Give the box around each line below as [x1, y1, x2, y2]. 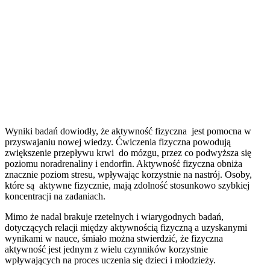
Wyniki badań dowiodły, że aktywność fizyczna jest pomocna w [5, 125, 251, 136]
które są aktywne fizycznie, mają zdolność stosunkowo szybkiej [5, 180, 250, 190]
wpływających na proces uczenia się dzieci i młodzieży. [5, 254, 216, 265]
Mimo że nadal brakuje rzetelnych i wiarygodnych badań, [5, 211, 224, 222]
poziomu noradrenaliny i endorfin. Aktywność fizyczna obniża [5, 158, 242, 169]
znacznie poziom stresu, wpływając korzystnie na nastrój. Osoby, [5, 169, 252, 180]
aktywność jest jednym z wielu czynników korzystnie [5, 243, 208, 254]
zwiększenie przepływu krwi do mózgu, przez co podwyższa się [5, 147, 251, 158]
